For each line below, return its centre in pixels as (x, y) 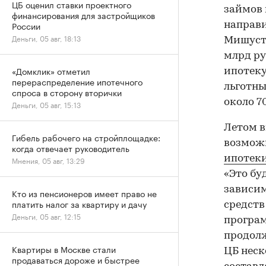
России (26, 26)
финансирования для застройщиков (83, 15)
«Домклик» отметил (51, 71)
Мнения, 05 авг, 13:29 (48, 160)
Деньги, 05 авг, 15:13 (46, 104)
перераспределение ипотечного (77, 81)
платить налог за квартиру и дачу (79, 204)
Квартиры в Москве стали (64, 249)
